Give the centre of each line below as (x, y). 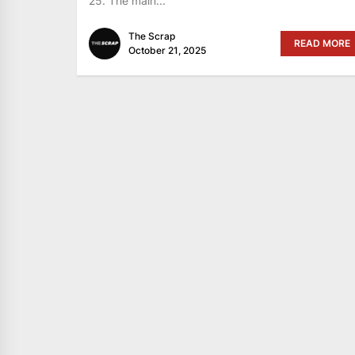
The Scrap (152, 36)
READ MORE (322, 43)
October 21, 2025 (167, 50)
